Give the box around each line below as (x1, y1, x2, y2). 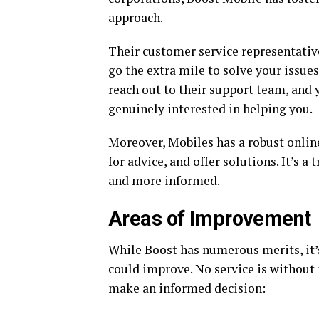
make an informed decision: (108, 280, 266, 296)
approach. (108, 9, 163, 26)
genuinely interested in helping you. (108, 100, 313, 117)
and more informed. (108, 172, 220, 189)
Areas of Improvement (108, 206, 311, 231)
